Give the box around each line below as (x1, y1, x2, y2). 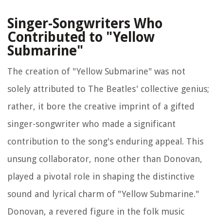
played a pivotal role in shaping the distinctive (7, 171, 195, 182)
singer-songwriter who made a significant (7, 119, 176, 129)
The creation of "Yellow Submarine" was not (7, 66, 185, 77)
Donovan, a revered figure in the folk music (7, 206, 184, 217)
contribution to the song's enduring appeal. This (7, 136, 203, 147)
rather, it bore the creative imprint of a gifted (7, 101, 195, 112)
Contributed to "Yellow (7, 29, 155, 46)
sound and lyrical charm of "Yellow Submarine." (7, 189, 199, 200)
